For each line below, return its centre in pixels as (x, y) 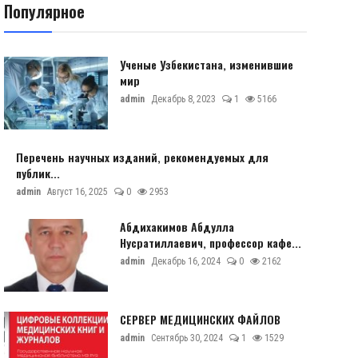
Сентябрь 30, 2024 (187, 338)
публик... (38, 173)
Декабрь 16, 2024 (185, 261)
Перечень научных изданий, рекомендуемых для (142, 157)
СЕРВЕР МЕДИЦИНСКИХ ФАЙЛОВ (200, 319)
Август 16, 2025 (77, 192)
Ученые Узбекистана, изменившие (206, 64)
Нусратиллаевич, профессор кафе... (210, 243)
